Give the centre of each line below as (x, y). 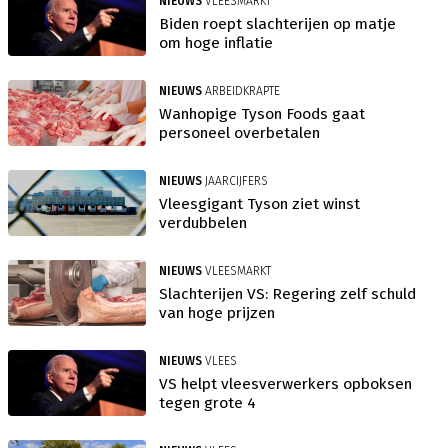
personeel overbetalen (240, 132)
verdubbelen (203, 222)
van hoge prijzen (217, 312)
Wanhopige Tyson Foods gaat (262, 113)
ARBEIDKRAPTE (241, 90)
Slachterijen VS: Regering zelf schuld (288, 293)
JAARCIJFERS (235, 180)
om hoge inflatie (216, 42)
